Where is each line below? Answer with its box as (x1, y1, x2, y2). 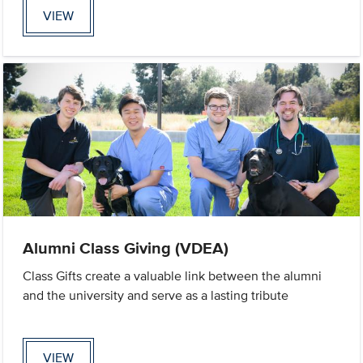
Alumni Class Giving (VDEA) (23, 235, 229, 260)
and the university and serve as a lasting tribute (23, 285, 289, 305)
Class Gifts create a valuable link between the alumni (23, 266, 322, 285)
